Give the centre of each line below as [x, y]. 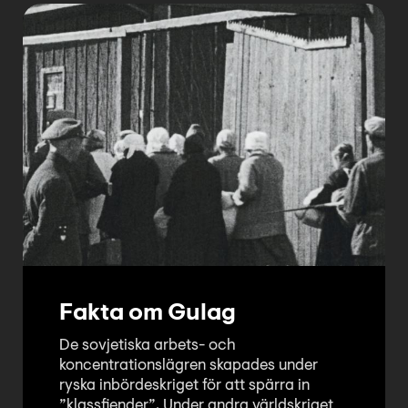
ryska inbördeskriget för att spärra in [184, 386]
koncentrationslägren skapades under [189, 366]
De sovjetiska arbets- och [148, 346]
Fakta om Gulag [148, 315]
